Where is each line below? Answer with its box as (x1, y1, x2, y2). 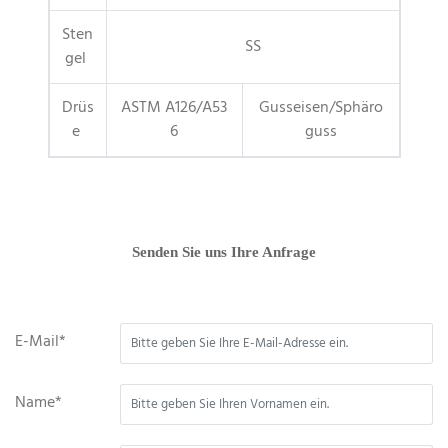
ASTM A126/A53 (121, 95, 227, 122)
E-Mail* (15, 329, 66, 356)
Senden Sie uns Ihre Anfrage (132, 244, 316, 261)
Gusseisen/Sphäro (258, 95, 383, 122)
